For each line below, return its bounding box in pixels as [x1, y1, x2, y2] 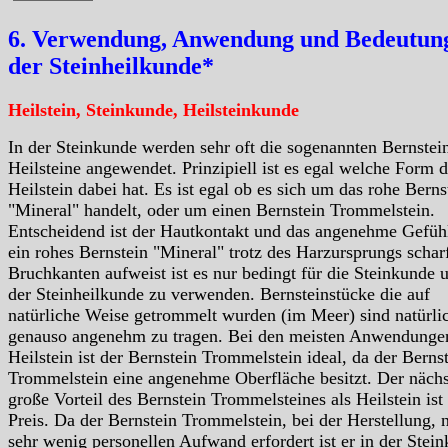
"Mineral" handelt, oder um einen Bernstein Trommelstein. [8, 200, 435, 221]
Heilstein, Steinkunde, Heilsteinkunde [8, 100, 299, 121]
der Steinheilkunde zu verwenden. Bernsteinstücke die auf [8, 284, 430, 305]
